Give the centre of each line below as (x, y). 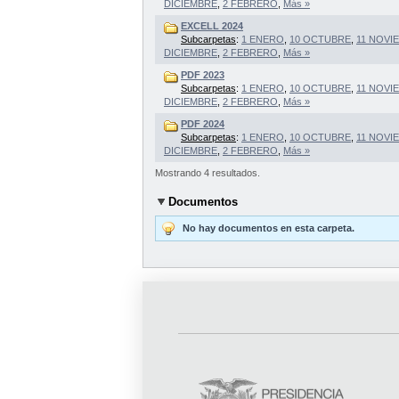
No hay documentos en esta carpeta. (269, 228)
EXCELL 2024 (212, 25)
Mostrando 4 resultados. (208, 172)
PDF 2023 (203, 74)
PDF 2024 (203, 123)
